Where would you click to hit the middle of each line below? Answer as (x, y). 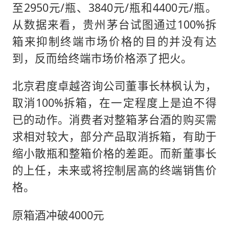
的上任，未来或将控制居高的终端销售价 (114, 170)
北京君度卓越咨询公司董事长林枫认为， (114, 86)
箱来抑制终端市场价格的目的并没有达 (114, 41)
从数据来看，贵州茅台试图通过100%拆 (114, 24)
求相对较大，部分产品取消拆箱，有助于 (114, 136)
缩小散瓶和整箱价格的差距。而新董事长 (114, 153)
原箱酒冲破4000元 (58, 215)
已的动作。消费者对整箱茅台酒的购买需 (114, 120)
